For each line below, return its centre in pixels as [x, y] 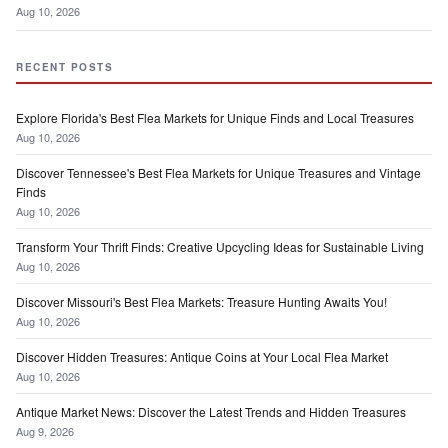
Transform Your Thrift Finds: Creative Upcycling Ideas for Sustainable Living [220, 247]
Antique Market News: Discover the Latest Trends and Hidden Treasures [211, 412]
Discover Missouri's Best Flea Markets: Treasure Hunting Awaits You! [201, 302]
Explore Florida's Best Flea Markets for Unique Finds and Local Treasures [215, 118]
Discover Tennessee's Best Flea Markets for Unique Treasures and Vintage [218, 173]
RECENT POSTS [64, 67]
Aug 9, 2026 [45, 431]
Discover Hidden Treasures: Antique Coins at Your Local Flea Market [202, 357]
